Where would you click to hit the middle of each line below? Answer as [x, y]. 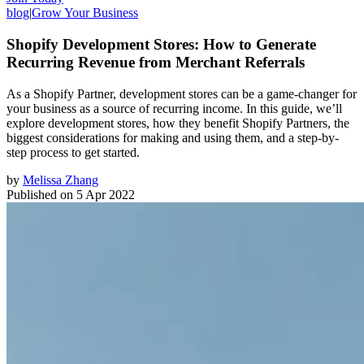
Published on [40, 194]
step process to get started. [73, 152]
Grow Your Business [85, 13]
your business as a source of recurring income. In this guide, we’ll [174, 108]
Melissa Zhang [61, 180]
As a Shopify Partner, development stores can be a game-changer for [182, 93]
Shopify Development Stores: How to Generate [161, 44]
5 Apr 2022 [106, 194]
